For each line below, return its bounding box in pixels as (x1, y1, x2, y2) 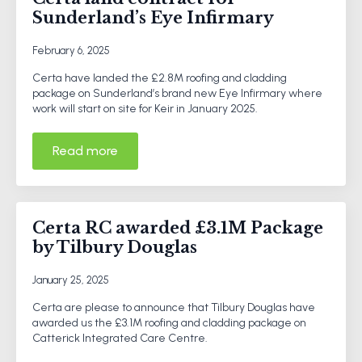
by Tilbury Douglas (32, 237, 197, 257)
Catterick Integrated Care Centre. (32, 330, 208, 345)
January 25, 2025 (32, 273, 109, 286)
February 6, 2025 (32, 44, 110, 57)
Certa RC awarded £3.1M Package (32, 217, 323, 238)
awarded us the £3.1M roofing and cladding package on (32, 315, 306, 330)
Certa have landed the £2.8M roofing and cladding (32, 70, 287, 85)
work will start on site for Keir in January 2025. (32, 101, 258, 116)
